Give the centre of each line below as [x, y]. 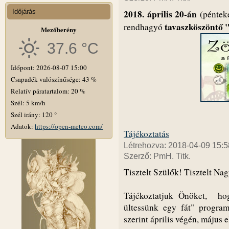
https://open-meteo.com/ [69, 126]
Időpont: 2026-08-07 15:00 [49, 67]
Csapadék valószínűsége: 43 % [54, 79]
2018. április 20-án [161, 14]
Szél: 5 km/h [28, 102]
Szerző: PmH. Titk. [157, 156]
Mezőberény [59, 29]
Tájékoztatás [146, 133]
